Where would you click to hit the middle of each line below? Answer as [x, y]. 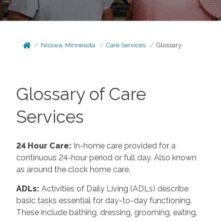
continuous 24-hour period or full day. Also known [106, 157]
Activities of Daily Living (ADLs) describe [115, 188]
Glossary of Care [81, 94]
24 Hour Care [42, 146]
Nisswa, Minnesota [68, 45]
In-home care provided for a [124, 146]
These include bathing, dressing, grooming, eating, [107, 212]
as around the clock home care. [73, 169]
